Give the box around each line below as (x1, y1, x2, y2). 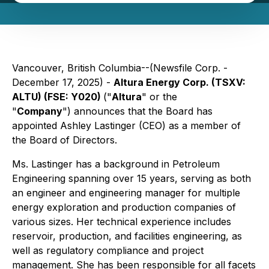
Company (17, 105, 62, 117)
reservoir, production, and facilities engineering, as (12, 230, 242, 242)
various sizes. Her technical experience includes (12, 216, 231, 228)
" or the (142, 91, 177, 103)
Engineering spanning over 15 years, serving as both (12, 172, 251, 184)
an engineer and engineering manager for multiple (12, 187, 240, 199)
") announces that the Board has (62, 105, 213, 117)
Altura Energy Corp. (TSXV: (113, 76, 246, 88)
